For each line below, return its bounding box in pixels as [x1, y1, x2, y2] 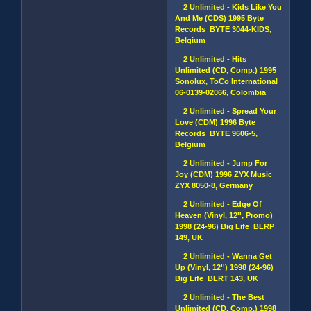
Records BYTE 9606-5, [175, 128, 258, 137]
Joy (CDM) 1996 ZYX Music [175, 169, 275, 178]
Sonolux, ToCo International [175, 76, 280, 85]
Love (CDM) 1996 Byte [175, 117, 256, 126]
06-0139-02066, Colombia [175, 87, 267, 96]
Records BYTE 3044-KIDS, [175, 24, 272, 33]
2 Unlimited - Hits [175, 54, 247, 63]
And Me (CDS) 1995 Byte [175, 13, 264, 22]
